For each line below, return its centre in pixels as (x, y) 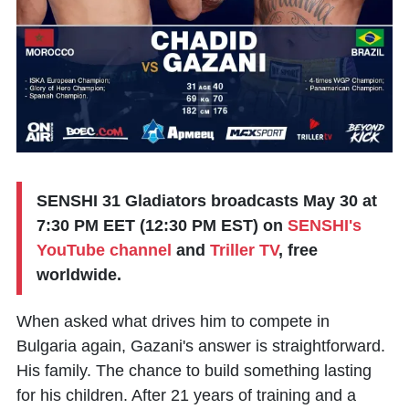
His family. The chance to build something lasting (194, 371)
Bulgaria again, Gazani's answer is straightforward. (201, 346)
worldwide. (79, 275)
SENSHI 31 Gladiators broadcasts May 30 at (207, 201)
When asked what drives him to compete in (173, 321)
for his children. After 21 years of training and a (186, 395)
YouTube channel (104, 250)
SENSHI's (325, 225)
